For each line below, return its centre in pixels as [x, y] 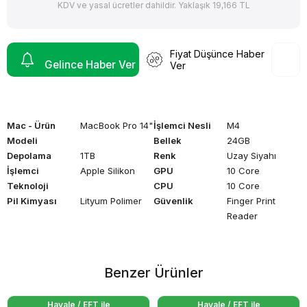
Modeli [22, 140]
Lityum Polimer [111, 200]
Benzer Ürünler [153, 272]
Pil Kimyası [32, 200]
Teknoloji [28, 185]
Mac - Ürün [31, 125]
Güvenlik [173, 200]
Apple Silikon [108, 170]
